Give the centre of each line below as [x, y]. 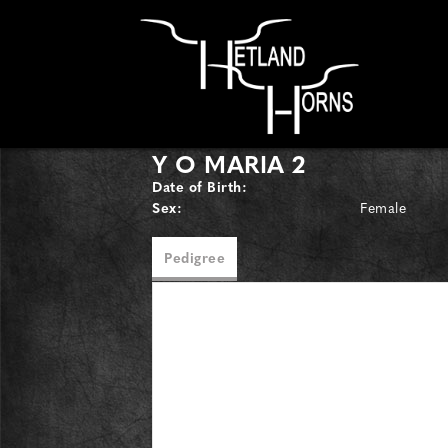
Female [383, 207]
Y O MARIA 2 [229, 163]
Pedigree [194, 257]
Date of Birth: [199, 186]
